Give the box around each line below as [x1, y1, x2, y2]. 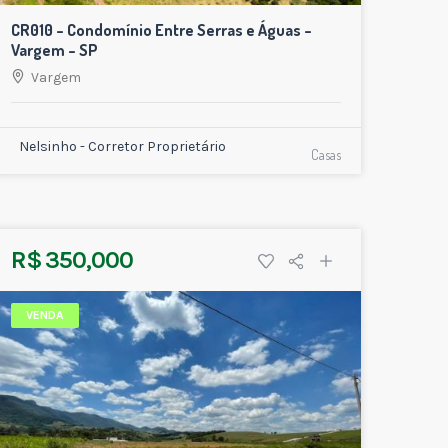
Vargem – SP [11, 40, 98, 61]
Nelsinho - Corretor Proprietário [19, 138, 226, 156]
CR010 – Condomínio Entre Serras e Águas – [11, 20, 312, 41]
